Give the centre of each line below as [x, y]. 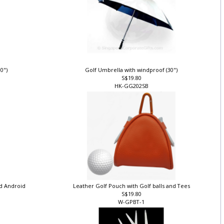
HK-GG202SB [133, 91]
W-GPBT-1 [133, 207]
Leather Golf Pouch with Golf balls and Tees [133, 191]
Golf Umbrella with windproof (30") [133, 75]
